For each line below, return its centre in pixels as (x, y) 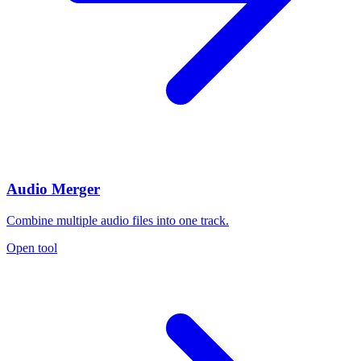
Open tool (32, 248)
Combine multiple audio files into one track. (118, 221)
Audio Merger (53, 189)
